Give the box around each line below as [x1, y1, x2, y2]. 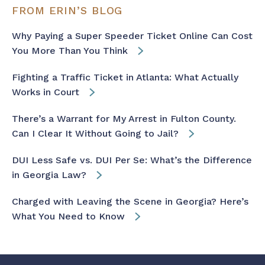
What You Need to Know [12, 210, 125, 222]
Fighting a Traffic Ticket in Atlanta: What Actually [12, 71, 238, 83]
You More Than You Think [12, 44, 128, 56]
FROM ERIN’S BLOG [12, 4, 123, 17]
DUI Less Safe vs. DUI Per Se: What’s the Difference [12, 154, 252, 166]
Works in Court [12, 86, 79, 98]
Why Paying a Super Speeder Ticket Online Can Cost [12, 30, 253, 41]
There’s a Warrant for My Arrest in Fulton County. [12, 112, 236, 124]
